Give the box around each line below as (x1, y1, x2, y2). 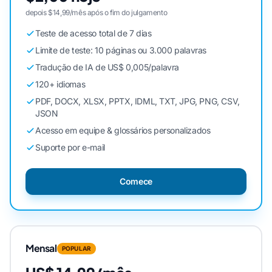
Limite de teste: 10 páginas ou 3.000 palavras (35, 45, 206, 55)
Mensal (25, 242, 57, 254)
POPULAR (61, 244, 92, 252)
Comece (120, 176, 152, 186)
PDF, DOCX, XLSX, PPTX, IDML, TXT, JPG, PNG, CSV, (35, 96, 240, 106)
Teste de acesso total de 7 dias (35, 28, 152, 38)
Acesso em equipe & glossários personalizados (35, 125, 211, 135)
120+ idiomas (35, 79, 86, 89)
